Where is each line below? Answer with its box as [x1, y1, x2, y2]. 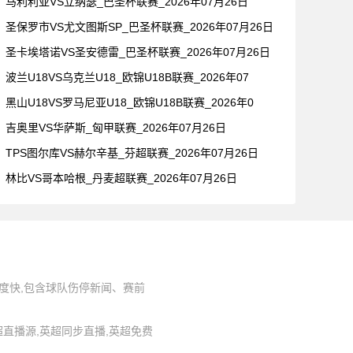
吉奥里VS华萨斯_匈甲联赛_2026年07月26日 [6, 121, 226, 134]
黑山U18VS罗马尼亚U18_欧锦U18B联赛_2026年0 [6, 96, 254, 109]
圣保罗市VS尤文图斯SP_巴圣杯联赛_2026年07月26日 [6, 20, 273, 33]
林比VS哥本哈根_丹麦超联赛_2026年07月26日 [6, 172, 237, 184]
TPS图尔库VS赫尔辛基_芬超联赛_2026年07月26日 [6, 147, 258, 159]
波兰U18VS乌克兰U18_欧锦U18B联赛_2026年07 [6, 71, 249, 84]
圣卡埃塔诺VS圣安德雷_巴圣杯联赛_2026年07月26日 [6, 46, 270, 58]
